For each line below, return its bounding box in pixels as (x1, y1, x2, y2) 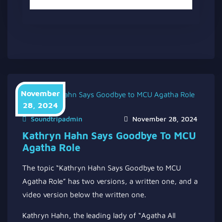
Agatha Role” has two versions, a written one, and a (22, 177, 198, 185)
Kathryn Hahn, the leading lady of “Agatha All (22, 211, 175, 220)
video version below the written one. (22, 190, 146, 199)
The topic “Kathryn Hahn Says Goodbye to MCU (22, 164, 181, 172)
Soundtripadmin (31, 114, 82, 123)
